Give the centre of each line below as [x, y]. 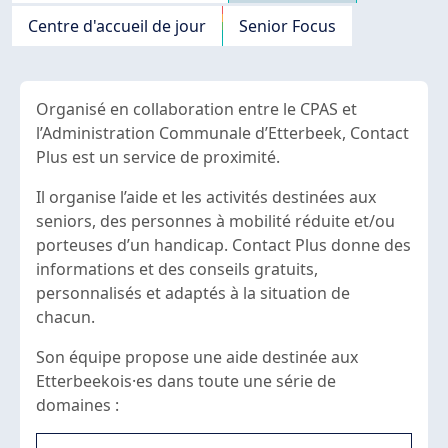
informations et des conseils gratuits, [177, 269]
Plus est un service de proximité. [160, 157]
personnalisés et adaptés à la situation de [193, 293]
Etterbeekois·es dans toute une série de [186, 381]
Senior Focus [287, 26]
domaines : [79, 405]
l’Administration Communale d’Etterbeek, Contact [222, 133]
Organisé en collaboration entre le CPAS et [196, 109]
